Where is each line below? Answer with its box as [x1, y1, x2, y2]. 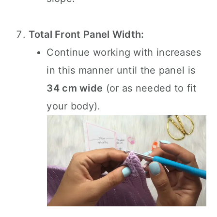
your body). [46, 100, 101, 112]
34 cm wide [46, 82, 103, 94]
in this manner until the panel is [46, 64, 196, 76]
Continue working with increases [46, 46, 201, 58]
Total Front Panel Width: [29, 29, 144, 40]
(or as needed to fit [103, 82, 197, 94]
